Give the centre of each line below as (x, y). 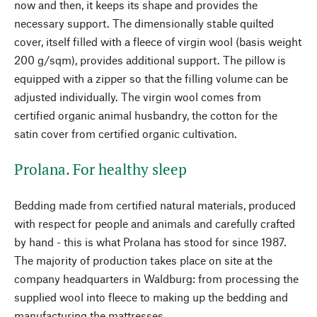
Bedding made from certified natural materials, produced (155, 204)
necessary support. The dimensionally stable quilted (144, 23)
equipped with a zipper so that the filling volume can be (151, 78)
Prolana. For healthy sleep (100, 169)
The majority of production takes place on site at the (143, 260)
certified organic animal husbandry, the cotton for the (146, 115)
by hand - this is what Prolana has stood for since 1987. (150, 241)
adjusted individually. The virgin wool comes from (138, 96)
